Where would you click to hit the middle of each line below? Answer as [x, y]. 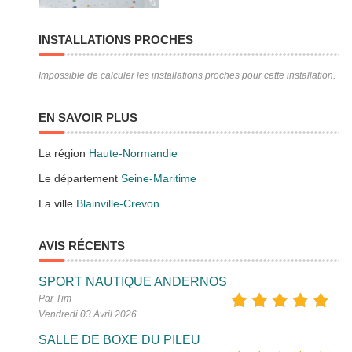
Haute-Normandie [134, 154]
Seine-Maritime [159, 179]
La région [64, 154]
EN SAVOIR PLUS [88, 118]
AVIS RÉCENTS [82, 246]
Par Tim [55, 299]
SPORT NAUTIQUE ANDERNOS [133, 282]
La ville [58, 204]
